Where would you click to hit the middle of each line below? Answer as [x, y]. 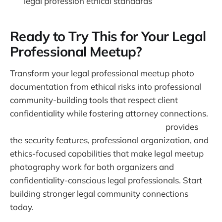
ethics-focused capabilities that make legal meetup [107, 153]
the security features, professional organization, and [109, 140]
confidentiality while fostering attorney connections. [109, 113]
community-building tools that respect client [94, 100]
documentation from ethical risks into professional [106, 86]
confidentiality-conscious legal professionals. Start [106, 180]
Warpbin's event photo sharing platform [87, 126]
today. [22, 207]
